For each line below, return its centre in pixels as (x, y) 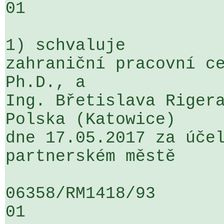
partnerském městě (90, 157)
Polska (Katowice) (95, 120)
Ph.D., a (50, 83)
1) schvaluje (65, 46)
